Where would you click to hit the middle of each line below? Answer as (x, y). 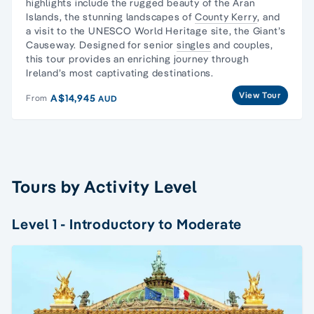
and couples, (242, 45)
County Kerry (226, 16)
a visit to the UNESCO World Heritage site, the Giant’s (156, 30)
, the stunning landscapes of (127, 16)
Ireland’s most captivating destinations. (120, 73)
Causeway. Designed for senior (102, 45)
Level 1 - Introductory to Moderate (127, 224)
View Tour (260, 95)
